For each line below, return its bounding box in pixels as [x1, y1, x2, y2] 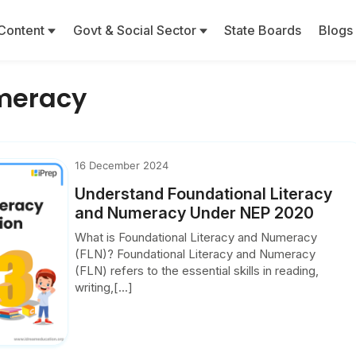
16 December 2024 [75, 159, 169, 172]
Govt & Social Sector [72, 22, 199, 38]
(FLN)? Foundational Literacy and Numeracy [75, 246, 316, 261]
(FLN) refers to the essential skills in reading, [75, 263, 319, 278]
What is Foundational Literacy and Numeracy [75, 230, 318, 245]
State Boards [224, 22, 302, 38]
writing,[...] [75, 280, 133, 295]
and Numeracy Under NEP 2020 [75, 203, 315, 222]
